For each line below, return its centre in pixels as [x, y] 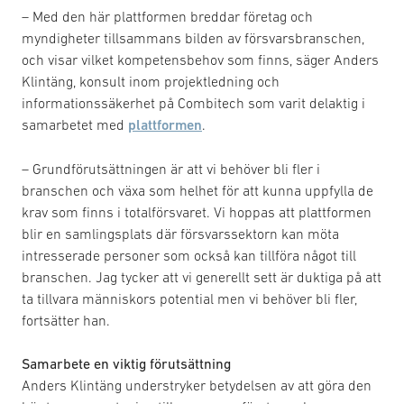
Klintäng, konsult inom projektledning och [151, 81]
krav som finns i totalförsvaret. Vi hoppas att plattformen [197, 211]
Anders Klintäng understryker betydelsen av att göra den [197, 385]
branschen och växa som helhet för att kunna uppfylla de [197, 190]
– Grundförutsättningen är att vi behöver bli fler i [171, 168]
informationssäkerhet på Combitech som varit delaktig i [193, 102]
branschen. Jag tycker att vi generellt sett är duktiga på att [202, 276]
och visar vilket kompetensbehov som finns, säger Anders [200, 59]
